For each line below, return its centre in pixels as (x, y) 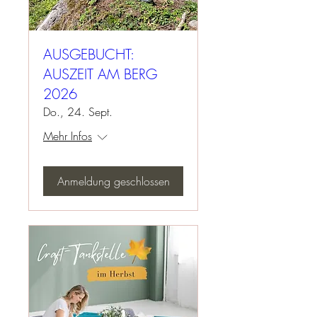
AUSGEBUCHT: (88, 54)
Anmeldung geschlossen (113, 181)
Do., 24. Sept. (78, 112)
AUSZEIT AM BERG (100, 74)
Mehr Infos (68, 136)
